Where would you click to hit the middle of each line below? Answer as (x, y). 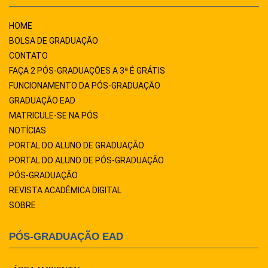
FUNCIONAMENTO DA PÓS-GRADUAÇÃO (85, 85)
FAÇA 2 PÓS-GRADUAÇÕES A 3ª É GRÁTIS (87, 70)
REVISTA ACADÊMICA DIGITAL (65, 190)
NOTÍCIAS (28, 130)
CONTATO (28, 55)
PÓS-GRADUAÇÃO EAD (66, 236)
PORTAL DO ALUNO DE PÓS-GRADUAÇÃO (86, 160)
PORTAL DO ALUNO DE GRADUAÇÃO (77, 145)
